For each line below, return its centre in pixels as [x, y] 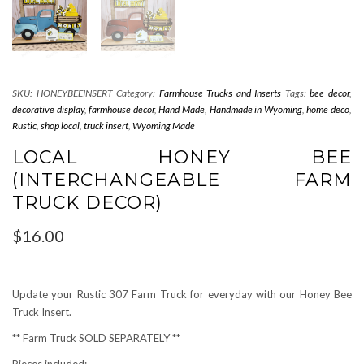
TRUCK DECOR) [87, 202]
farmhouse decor [121, 109]
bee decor [330, 93]
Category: [138, 93]
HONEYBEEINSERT [74, 93]
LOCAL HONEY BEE [182, 157]
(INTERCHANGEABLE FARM [182, 180]
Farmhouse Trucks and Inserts [220, 93]
